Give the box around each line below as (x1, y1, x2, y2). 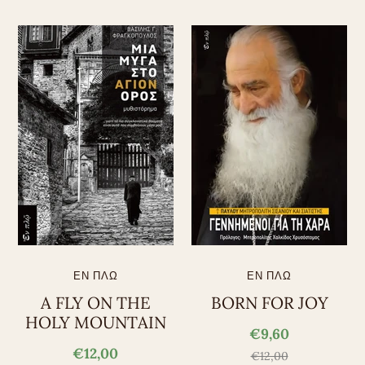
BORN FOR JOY (210, 292, 328, 314)
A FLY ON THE (40, 292, 151, 314)
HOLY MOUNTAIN (24, 312, 166, 334)
